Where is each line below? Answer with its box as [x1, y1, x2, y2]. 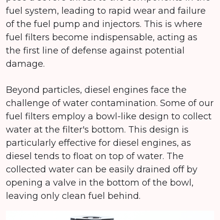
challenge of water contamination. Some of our [6, 97, 214, 109]
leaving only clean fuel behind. [6, 190, 140, 201]
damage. [6, 58, 45, 69]
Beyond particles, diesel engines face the [6, 84, 187, 95]
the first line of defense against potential [6, 45, 185, 56]
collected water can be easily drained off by [6, 164, 197, 175]
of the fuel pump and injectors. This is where [6, 18, 202, 29]
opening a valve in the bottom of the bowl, [6, 177, 193, 188]
